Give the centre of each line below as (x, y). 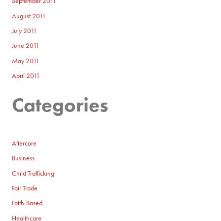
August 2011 (29, 16)
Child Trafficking (33, 173)
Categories (60, 105)
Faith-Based (27, 203)
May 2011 (26, 61)
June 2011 (26, 46)
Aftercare (24, 143)
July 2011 (25, 31)
